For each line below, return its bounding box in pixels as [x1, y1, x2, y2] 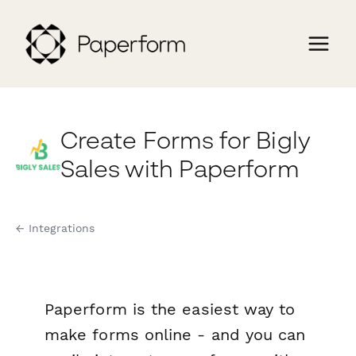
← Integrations [16, 222, 95, 235]
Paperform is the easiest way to [44, 300, 296, 319]
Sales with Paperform [60, 154, 300, 183]
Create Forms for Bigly [60, 126, 310, 154]
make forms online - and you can [44, 325, 306, 345]
